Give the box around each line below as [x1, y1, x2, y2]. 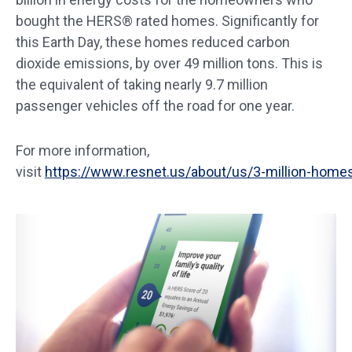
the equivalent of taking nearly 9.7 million [16, 76, 268, 93]
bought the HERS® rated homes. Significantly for [16, 13, 319, 29]
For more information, [16, 142, 149, 159]
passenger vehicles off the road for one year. [16, 97, 295, 114]
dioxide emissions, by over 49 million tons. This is [16, 55, 323, 71]
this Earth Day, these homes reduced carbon [16, 34, 290, 50]
